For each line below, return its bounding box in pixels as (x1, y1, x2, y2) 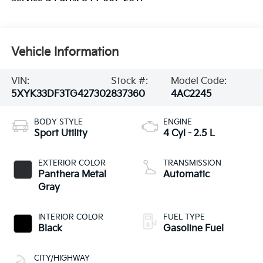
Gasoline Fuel (163, 223, 224, 235)
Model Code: (170, 75, 227, 87)
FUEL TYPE (163, 213, 205, 222)
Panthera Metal (38, 169, 106, 181)
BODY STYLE (33, 117, 83, 127)
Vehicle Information (11, 45, 119, 59)
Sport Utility (33, 128, 87, 140)
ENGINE (163, 117, 192, 127)
